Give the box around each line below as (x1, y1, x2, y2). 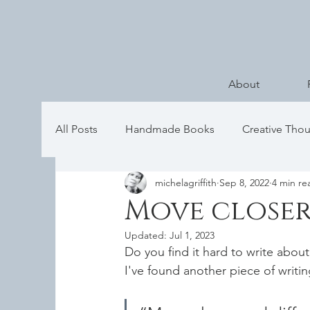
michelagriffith (155, 176, 217, 189)
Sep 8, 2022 (219, 176, 269, 189)
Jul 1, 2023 (170, 229, 215, 242)
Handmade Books (125, 122, 215, 136)
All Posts (55, 122, 98, 136)
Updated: (125, 229, 170, 242)
